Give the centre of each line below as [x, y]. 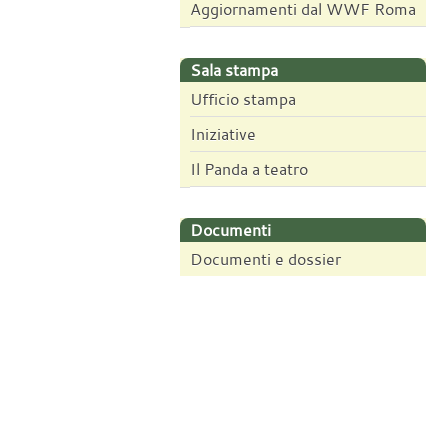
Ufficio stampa [243, 99]
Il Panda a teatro [249, 169]
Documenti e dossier [265, 259]
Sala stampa [234, 70]
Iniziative [223, 134]
